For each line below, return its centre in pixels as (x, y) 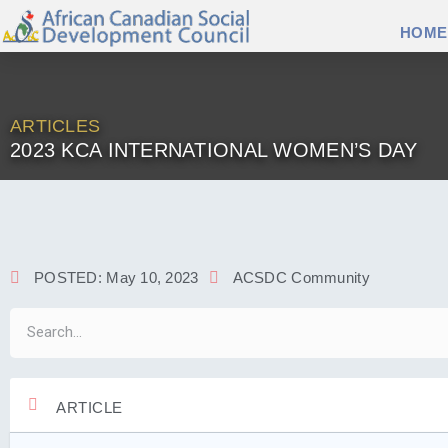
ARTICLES (55, 126)
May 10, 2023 (152, 277)
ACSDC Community (301, 277)
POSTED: (70, 277)
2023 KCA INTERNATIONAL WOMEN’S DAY (214, 150)
